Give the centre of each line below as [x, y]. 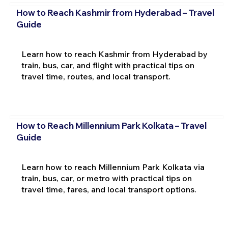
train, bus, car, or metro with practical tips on [106, 178]
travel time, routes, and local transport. [96, 76]
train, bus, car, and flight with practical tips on [108, 65]
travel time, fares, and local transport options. [109, 190]
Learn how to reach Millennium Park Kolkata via [113, 167]
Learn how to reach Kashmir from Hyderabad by [114, 54]
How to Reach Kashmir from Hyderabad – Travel [115, 12]
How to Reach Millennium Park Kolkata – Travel [111, 126]
